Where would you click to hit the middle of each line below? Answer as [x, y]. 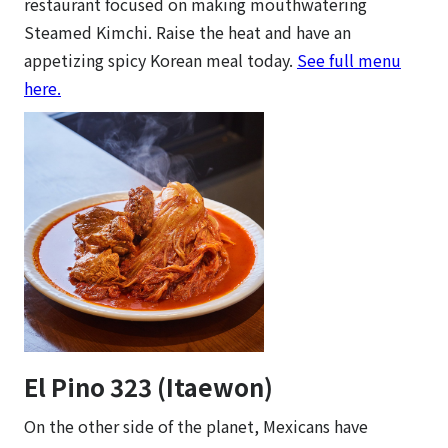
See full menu [349, 59]
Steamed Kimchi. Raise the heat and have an [187, 31]
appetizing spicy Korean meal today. [160, 59]
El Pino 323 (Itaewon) [148, 386]
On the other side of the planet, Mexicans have [196, 425]
